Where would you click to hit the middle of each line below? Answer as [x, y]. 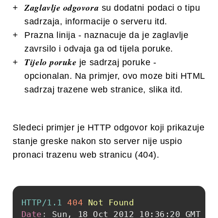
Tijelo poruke [51, 62]
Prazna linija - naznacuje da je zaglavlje [107, 35]
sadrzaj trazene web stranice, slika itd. [104, 90]
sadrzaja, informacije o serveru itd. [96, 22]
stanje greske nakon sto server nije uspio [98, 141]
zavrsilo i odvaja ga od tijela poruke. [99, 49]
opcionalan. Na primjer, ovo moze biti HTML [115, 76]
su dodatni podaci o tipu [150, 8]
